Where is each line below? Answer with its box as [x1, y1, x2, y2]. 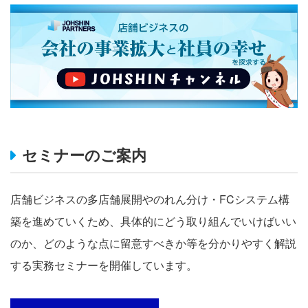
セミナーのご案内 [21, 143, 146, 166]
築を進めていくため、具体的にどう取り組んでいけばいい [10, 213, 296, 230]
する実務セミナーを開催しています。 [10, 257, 197, 274]
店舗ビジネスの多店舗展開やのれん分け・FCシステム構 [10, 191, 289, 208]
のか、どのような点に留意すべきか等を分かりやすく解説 [10, 235, 296, 252]
